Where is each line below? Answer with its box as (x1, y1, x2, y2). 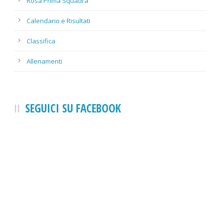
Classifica (27, 36, 55, 45)
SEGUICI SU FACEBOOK (25, 100, 121, 116)
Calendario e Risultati (27, 16, 90, 25)
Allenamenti (27, 56, 62, 66)
